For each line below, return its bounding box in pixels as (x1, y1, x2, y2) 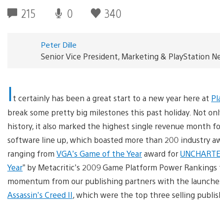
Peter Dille (40, 39, 77, 49)
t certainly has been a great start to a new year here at (13, 92, 211, 103)
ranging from (7, 148, 56, 159)
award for (142, 148, 180, 159)
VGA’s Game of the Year (56, 148, 142, 159)
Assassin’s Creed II (7, 189, 73, 200)
